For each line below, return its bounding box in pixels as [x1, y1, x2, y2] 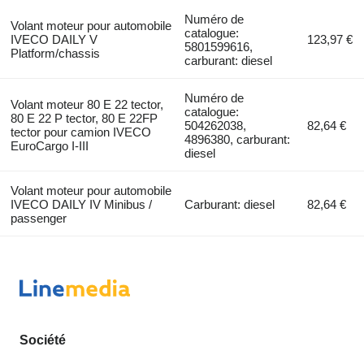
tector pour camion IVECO [10, 125, 151, 140]
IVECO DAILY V [10, 32, 97, 47]
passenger [10, 211, 67, 226]
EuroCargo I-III [10, 139, 89, 154]
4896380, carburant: [184, 132, 291, 147]
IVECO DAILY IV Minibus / [10, 197, 152, 212]
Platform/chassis [10, 46, 100, 61]
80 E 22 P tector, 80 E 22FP [10, 111, 158, 126]
